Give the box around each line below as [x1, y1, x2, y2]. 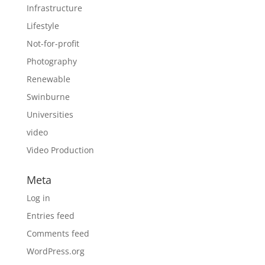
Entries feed [26, 210, 75, 221]
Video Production [26, 144, 94, 156]
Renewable [26, 73, 70, 85]
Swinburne [26, 91, 70, 102]
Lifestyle [26, 20, 59, 31]
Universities [26, 109, 73, 120]
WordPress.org [26, 245, 85, 257]
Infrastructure [26, 2, 82, 14]
